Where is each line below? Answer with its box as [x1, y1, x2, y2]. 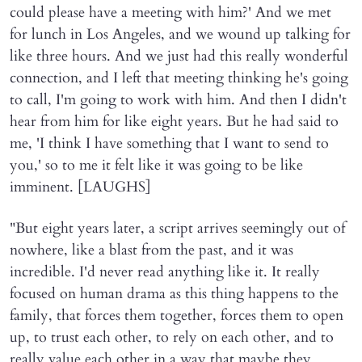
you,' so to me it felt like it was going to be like [10, 154, 303, 175]
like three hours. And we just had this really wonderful [10, 45, 348, 66]
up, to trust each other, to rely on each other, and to [10, 326, 334, 347]
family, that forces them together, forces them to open [10, 305, 343, 326]
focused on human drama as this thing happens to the [10, 283, 339, 304]
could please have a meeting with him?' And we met [10, 2, 331, 23]
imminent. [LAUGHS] [10, 176, 151, 197]
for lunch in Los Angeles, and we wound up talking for [10, 23, 351, 44]
